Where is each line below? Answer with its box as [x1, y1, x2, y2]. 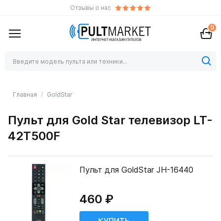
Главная [13, 91, 37, 98]
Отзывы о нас [70, 4, 111, 11]
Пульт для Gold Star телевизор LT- [8, 113, 213, 127]
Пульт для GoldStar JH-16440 [79, 165, 194, 175]
